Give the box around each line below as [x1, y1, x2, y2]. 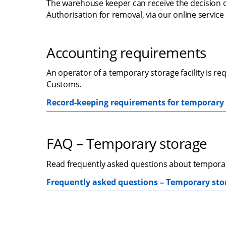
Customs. [46, 79, 81, 90]
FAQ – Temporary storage [46, 134, 207, 153]
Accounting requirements [46, 43, 206, 63]
